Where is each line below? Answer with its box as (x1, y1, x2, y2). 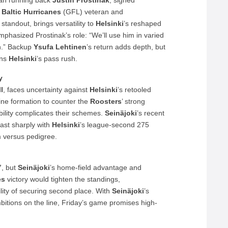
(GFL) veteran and (61, 8, 124, 16)
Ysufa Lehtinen (34, 43, 87, 51)
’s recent (137, 109, 165, 117)
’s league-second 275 (80, 121, 150, 129)
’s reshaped (124, 19, 162, 27)
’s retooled (118, 85, 152, 94)
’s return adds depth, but (87, 43, 166, 51)
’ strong (122, 97, 146, 105)
